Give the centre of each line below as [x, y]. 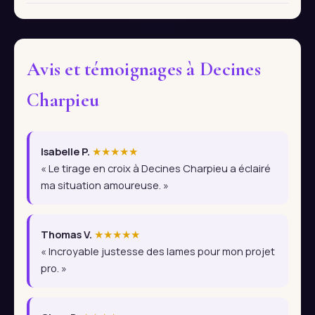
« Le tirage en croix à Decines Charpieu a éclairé [156, 168]
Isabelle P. [65, 152]
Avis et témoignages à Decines [144, 69]
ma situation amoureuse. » [105, 185]
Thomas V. [66, 234]
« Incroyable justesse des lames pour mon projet [158, 251]
